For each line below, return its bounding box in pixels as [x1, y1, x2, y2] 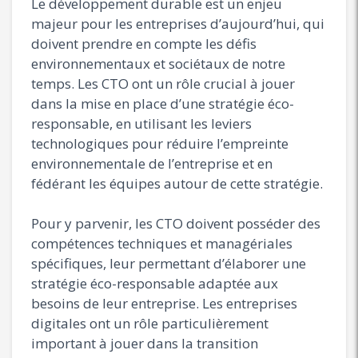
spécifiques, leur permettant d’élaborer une [31, 253, 306, 272]
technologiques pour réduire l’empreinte [31, 133, 288, 153]
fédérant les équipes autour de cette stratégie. [31, 173, 323, 193]
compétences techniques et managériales [31, 233, 292, 253]
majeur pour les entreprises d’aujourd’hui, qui [31, 14, 324, 33]
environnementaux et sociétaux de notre [31, 54, 285, 73]
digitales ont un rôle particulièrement [31, 313, 268, 332]
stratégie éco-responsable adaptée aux [31, 273, 278, 292]
